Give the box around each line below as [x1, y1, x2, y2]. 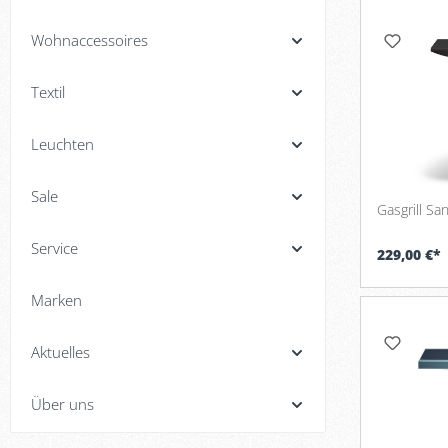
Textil [31, 82, 65, 102]
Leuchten [31, 134, 94, 154]
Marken [31, 290, 82, 310]
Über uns [31, 394, 94, 414]
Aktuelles [31, 342, 90, 362]
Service [31, 238, 78, 258]
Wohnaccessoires [31, 30, 148, 50]
